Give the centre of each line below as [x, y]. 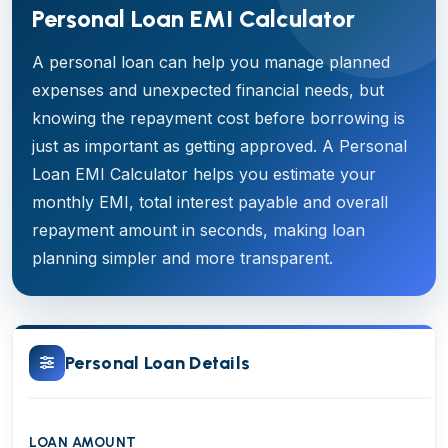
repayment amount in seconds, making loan [198, 230]
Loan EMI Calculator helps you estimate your [204, 174]
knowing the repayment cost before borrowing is [218, 118]
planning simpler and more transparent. [182, 258]
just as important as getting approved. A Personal [219, 146]
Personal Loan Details [158, 363]
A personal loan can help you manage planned [211, 62]
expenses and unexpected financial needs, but [208, 90]
